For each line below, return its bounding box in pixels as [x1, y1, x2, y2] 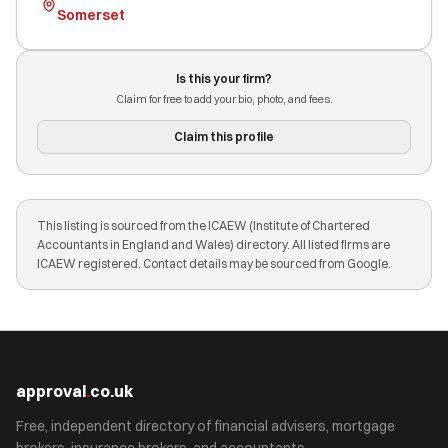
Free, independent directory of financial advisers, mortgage [16, 417, 395, 435]
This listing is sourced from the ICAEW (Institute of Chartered [37, 218, 370, 233]
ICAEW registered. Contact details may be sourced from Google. [37, 256, 391, 271]
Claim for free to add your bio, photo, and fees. [115, 92, 333, 106]
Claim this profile [174, 129, 274, 144]
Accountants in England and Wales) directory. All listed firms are [37, 237, 390, 252]
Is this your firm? [176, 71, 272, 86]
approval [16, 381, 86, 401]
